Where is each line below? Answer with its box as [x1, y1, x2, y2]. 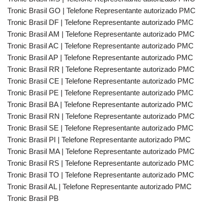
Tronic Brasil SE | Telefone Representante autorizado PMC [7, 124, 194, 132]
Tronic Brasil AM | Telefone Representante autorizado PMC [7, 30, 195, 38]
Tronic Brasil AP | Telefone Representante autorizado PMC [7, 53, 193, 62]
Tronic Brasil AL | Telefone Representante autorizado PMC [7, 182, 192, 191]
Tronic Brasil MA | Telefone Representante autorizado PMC [7, 147, 195, 155]
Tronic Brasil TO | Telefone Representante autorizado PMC [7, 171, 194, 179]
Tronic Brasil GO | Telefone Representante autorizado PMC [7, 6, 196, 15]
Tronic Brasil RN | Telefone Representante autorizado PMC [7, 112, 195, 120]
